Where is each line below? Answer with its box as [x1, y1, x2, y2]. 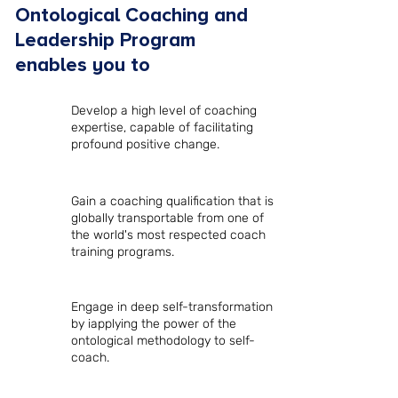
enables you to [15, 53, 150, 77]
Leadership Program [15, 28, 195, 52]
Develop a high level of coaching [71, 103, 257, 118]
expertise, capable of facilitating [71, 120, 253, 135]
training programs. [71, 244, 174, 259]
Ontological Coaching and [15, 4, 248, 28]
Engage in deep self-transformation [71, 299, 273, 314]
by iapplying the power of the [71, 316, 236, 331]
